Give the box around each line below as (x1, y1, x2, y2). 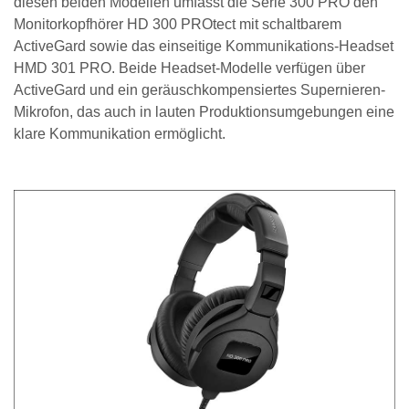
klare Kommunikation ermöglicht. (14, 125, 225, 142)
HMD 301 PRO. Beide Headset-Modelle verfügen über (14, 59, 365, 76)
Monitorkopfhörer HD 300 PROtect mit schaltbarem (14, 16, 341, 32)
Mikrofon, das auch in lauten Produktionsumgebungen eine (14, 103, 394, 120)
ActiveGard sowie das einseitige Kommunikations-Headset (14, 37, 393, 54)
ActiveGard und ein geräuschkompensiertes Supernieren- (14, 81, 385, 98)
